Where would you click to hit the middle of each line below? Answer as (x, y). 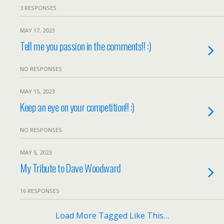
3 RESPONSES (38, 8)
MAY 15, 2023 (37, 91)
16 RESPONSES (40, 191)
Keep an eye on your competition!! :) (77, 107)
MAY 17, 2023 (37, 30)
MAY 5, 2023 (36, 152)
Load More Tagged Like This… (112, 215)
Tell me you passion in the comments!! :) (86, 46)
